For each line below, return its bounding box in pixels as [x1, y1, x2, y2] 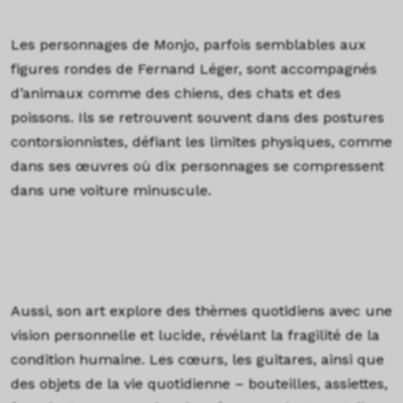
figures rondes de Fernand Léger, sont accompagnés [11, 60, 377, 78]
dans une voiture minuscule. [11, 182, 211, 200]
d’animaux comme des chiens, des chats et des [11, 85, 341, 103]
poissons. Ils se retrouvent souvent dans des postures [11, 109, 384, 127]
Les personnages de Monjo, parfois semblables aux [11, 36, 366, 54]
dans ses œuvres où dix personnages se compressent [11, 157, 384, 175]
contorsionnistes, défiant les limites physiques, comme [11, 133, 392, 151]
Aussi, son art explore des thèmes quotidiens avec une [11, 301, 392, 319]
